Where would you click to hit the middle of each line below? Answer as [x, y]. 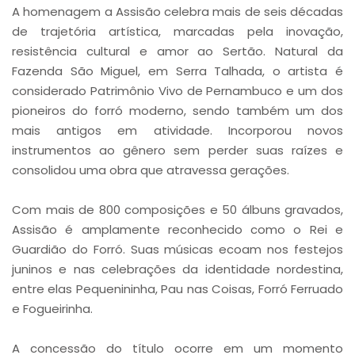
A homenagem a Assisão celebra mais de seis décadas [177, 11]
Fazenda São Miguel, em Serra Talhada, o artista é [177, 71]
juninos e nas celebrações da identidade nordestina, [177, 269]
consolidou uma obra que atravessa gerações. [151, 170]
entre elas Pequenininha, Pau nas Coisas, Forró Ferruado [177, 289]
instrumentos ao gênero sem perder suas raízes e [177, 150]
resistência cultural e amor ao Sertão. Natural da [177, 51]
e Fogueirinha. [52, 309]
